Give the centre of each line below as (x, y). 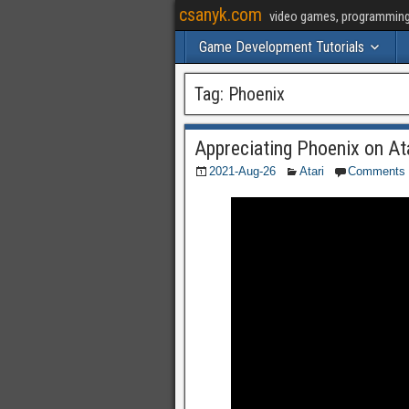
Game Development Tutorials (282, 47)
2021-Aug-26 (242, 171)
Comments (377, 171)
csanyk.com (220, 15)
